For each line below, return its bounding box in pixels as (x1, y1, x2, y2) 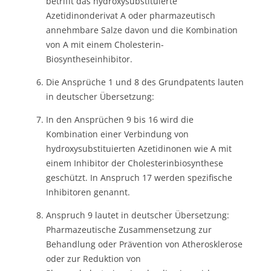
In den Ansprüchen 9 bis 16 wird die (46, 113, 194, 125)
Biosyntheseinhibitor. (46, 53, 132, 65)
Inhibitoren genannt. (46, 186, 130, 198)
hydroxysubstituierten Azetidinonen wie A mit (46, 142, 232, 154)
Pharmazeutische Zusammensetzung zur (46, 223, 212, 235)
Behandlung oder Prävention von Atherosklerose (46, 238, 243, 250)
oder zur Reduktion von (46, 252, 141, 264)
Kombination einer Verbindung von (46, 128, 189, 140)
